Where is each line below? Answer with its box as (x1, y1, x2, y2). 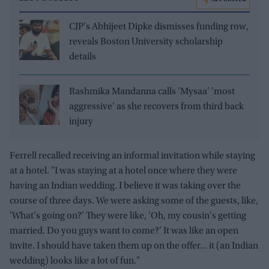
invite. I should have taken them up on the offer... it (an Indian (10, 241, 258, 252)
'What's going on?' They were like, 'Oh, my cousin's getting (10, 211, 246, 222)
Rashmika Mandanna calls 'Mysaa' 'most (69, 87, 235, 97)
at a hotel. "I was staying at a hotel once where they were (10, 166, 237, 177)
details (69, 52, 96, 62)
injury (69, 117, 93, 127)
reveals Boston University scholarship (69, 37, 223, 47)
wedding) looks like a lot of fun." (10, 256, 140, 267)
